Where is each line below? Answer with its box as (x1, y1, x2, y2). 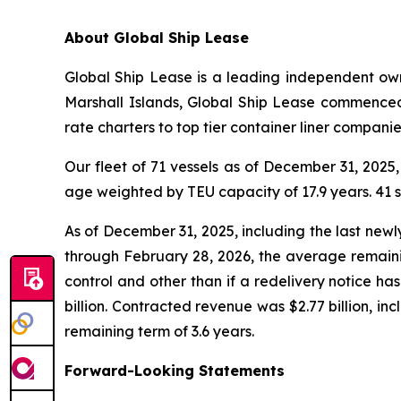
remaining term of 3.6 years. (64, 321, 254, 340)
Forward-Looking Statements (64, 361, 285, 380)
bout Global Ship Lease (74, 28, 249, 47)
